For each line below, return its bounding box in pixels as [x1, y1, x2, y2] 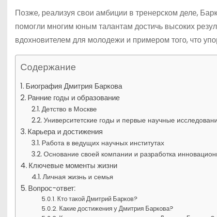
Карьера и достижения [28, 126, 103, 137]
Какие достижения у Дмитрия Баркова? [59, 203, 174, 213]
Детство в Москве [41, 104, 97, 114]
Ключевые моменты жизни [29, 160, 118, 170]
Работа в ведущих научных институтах [41, 138, 164, 148]
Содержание [20, 60, 76, 74]
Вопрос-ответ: [28, 183, 76, 193]
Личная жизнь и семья [42, 171, 113, 182]
